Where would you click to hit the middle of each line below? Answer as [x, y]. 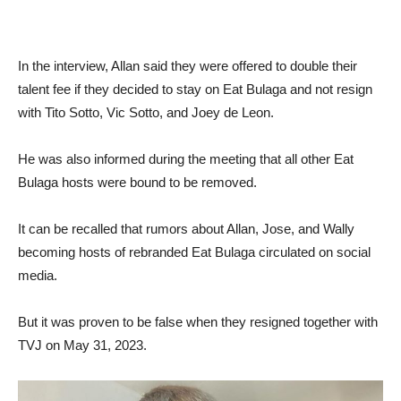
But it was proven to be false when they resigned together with [198, 322]
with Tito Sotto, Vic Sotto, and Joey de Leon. [146, 112]
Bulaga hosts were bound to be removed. [137, 182]
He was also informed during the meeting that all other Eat [186, 159]
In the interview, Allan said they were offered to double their [188, 66]
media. [38, 275]
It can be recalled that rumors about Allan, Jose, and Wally [186, 229]
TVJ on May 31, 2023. [82, 345]
